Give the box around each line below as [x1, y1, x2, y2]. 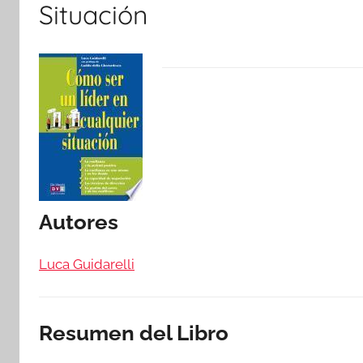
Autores [39, 210, 118, 234]
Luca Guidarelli [39, 255, 135, 272]
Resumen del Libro [39, 321, 228, 345]
